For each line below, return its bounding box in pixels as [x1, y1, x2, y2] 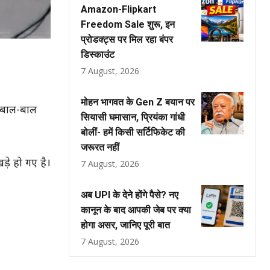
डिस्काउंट [81, 49, 115, 60]
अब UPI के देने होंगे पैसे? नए [81, 189, 178, 201]
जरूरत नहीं [81, 142, 119, 153]
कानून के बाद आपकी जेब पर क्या [81, 204, 191, 216]
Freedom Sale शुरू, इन [81, 19, 175, 30]
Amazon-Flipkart [81, 4, 156, 15]
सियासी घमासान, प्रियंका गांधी [81, 111, 185, 123]
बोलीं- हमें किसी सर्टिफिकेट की [81, 127, 185, 138]
